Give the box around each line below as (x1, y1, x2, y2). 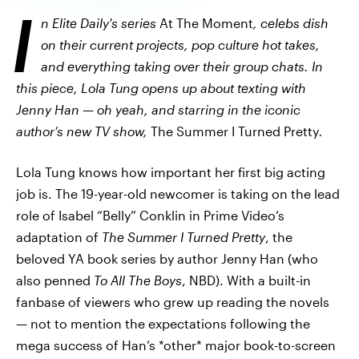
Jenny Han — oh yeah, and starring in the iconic (16, 102, 301, 117)
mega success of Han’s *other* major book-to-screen (16, 337, 336, 353)
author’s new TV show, (16, 123, 151, 139)
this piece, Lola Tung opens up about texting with (16, 80, 306, 95)
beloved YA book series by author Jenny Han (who (16, 251, 318, 266)
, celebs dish (253, 15, 329, 30)
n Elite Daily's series (41, 15, 159, 30)
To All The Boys (94, 272, 182, 288)
